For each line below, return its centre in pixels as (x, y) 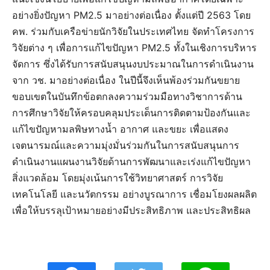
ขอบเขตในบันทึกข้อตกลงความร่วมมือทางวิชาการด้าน (127, 97)
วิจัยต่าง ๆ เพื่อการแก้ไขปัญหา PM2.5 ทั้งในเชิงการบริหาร (134, 48)
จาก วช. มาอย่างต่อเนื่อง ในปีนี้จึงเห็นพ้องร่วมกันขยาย (126, 80)
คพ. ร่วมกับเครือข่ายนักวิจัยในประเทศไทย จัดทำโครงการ (133, 32)
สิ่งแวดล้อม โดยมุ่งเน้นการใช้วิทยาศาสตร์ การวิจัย (118, 178)
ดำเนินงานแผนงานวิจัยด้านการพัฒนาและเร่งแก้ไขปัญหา (131, 162)
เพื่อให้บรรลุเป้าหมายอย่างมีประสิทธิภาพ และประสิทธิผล (131, 211)
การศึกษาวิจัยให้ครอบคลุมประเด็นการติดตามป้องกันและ (131, 113)
